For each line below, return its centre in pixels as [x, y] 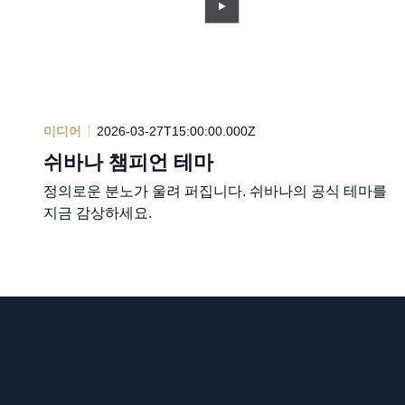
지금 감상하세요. [98, 212]
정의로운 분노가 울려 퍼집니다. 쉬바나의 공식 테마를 [215, 191]
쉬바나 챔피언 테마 [128, 162]
